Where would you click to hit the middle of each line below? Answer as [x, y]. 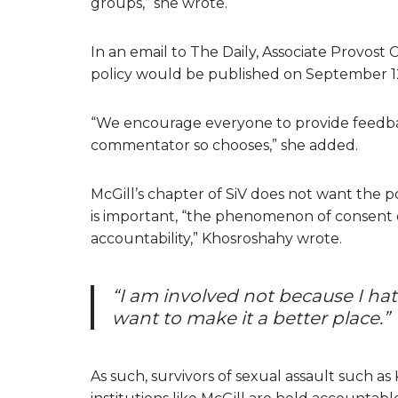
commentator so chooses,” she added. [224, 145]
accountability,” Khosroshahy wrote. [216, 238]
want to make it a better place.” [251, 318]
